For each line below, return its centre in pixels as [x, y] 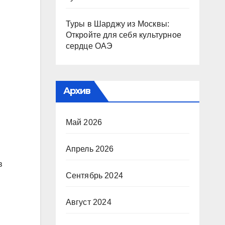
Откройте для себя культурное [124, 35]
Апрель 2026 [90, 149]
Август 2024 [88, 202]
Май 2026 [84, 122]
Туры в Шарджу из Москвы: [118, 24]
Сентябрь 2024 [94, 176]
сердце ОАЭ [89, 46]
